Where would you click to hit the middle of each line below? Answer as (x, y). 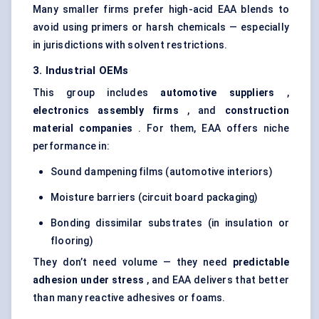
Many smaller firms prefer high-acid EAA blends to (161, 10)
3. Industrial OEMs (81, 71)
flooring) (72, 241)
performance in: (71, 146)
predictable (261, 262)
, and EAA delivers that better (217, 280)
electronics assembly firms (106, 111)
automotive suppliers (218, 93)
